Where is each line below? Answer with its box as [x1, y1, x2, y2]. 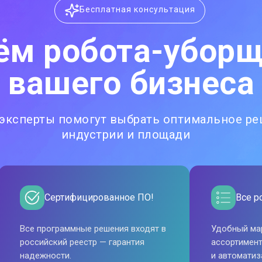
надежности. [20, 250, 71, 261]
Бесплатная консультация [80, 5, 195, 14]
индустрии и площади [61, 127, 191, 142]
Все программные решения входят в [20, 223, 166, 234]
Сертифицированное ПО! [44, 192, 154, 203]
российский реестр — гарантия [20, 237, 144, 247]
